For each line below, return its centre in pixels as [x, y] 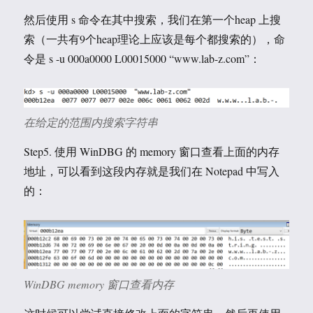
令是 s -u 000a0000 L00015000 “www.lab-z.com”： [143, 58]
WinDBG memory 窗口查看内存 [99, 284]
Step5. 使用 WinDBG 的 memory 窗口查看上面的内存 [152, 152]
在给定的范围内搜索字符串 [91, 122]
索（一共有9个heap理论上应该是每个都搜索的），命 [155, 38]
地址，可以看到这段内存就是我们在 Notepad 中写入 [152, 171]
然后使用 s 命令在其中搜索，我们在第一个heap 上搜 [153, 19]
